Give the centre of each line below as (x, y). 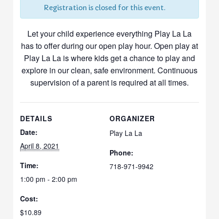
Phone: (121, 152)
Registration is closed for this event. (104, 8)
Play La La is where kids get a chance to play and (109, 58)
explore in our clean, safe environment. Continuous (109, 70)
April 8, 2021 (40, 145)
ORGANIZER (132, 118)
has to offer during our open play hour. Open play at (109, 45)
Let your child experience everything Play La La (109, 33)
